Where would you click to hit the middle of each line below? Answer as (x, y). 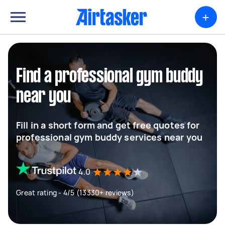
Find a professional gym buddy (109, 77)
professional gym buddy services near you (109, 137)
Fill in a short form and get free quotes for (108, 125)
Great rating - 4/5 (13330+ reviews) (75, 193)
